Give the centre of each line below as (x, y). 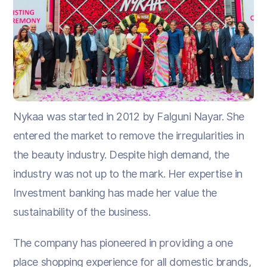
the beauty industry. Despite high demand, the (121, 154)
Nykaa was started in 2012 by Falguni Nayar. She (129, 116)
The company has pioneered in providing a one (123, 243)
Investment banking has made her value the (115, 193)
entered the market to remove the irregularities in (129, 135)
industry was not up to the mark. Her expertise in (128, 173)
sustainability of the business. (82, 212)
